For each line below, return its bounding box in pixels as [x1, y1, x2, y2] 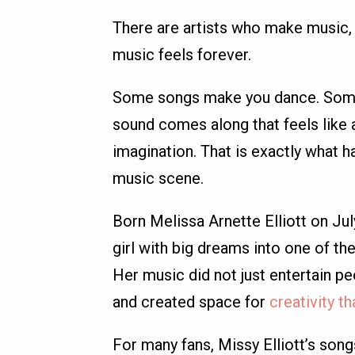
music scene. [113, 169, 204, 188]
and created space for [113, 292, 269, 311]
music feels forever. [113, 45, 251, 64]
